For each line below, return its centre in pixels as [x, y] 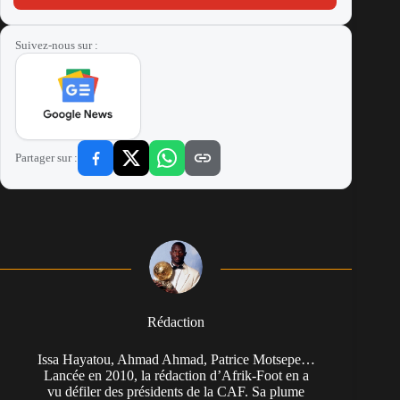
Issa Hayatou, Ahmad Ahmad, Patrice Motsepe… [176, 360]
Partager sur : [46, 158]
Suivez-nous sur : [57, 46]
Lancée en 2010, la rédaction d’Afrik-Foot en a [176, 376]
